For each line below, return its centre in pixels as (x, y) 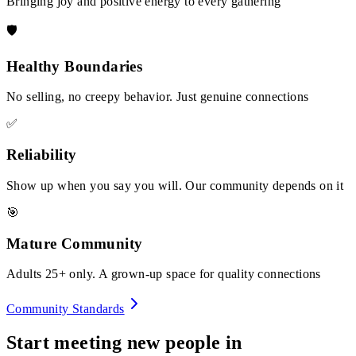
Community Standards (66, 309)
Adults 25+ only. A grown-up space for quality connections (164, 274)
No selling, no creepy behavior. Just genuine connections (158, 97)
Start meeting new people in (124, 343)
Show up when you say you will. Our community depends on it (175, 185)
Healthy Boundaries (75, 66)
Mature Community (75, 243)
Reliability (42, 155)
